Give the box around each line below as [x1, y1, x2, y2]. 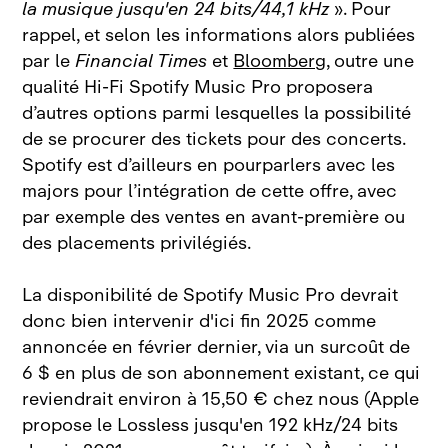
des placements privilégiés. [22, 228, 252, 259]
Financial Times [75, 46, 208, 77]
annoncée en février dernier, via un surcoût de [22, 332, 411, 363]
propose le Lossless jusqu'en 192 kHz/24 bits [22, 410, 399, 441]
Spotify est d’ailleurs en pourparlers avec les [22, 150, 396, 181]
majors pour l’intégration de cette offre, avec [22, 176, 398, 207]
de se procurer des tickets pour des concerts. [22, 124, 406, 155]
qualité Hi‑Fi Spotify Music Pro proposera [22, 72, 374, 103]
